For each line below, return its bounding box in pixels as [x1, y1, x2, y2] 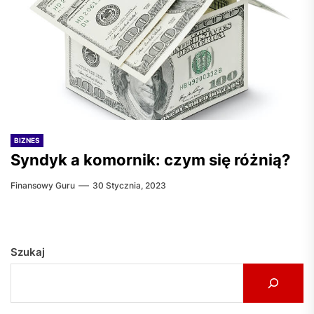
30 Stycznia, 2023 [93, 180, 166, 191]
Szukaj [11, 245, 45, 259]
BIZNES [14, 136, 40, 144]
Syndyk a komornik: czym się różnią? [11, 151, 290, 169]
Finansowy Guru [11, 180, 75, 191]
